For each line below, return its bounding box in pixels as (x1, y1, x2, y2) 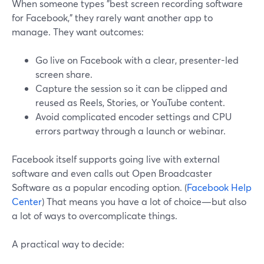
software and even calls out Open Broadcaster (12, 167, 212, 179)
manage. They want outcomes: (12, 25, 144, 38)
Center (12, 195, 42, 207)
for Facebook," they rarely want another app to (12, 11, 213, 24)
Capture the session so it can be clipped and (35, 82, 227, 94)
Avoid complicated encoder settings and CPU (35, 110, 232, 123)
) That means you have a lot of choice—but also (42, 195, 246, 207)
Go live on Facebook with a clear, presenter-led (35, 54, 239, 66)
